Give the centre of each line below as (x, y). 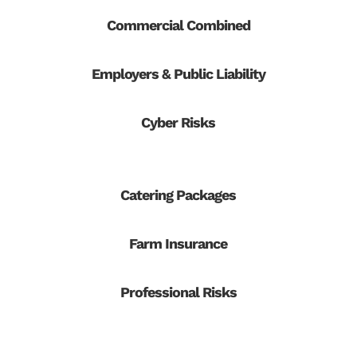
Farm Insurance (178, 244)
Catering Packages (178, 195)
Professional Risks (178, 292)
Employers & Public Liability (178, 74)
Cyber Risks (178, 123)
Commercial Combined (178, 25)
